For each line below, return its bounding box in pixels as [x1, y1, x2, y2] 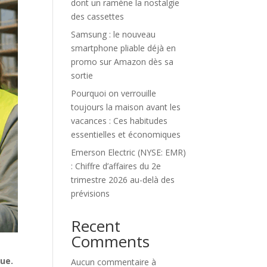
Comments [71, 231, 150, 252]
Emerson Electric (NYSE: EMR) [71, 147, 187, 158]
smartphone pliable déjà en [71, 42, 176, 54]
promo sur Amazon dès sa [71, 56, 174, 67]
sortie [71, 70, 94, 81]
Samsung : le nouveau [71, 29, 156, 40]
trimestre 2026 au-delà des [71, 174, 175, 185]
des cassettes [71, 11, 125, 22]
